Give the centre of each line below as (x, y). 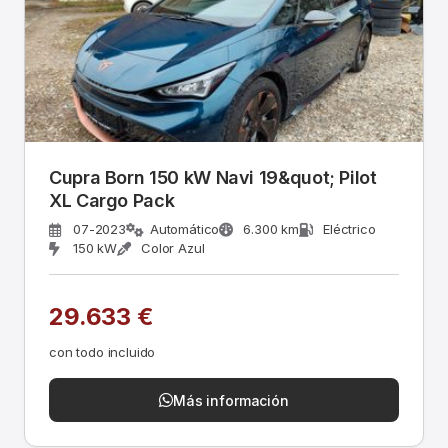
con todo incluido (102, 352)
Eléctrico (349, 229)
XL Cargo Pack (112, 200)
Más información (231, 400)
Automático (184, 229)
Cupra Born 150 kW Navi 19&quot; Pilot (213, 177)
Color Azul (173, 248)
